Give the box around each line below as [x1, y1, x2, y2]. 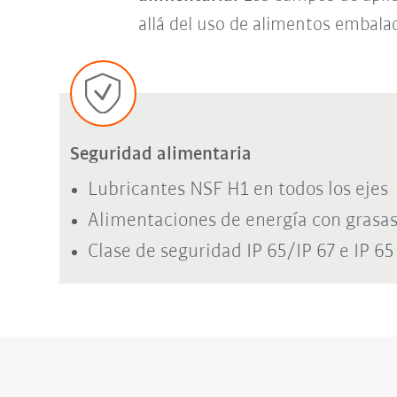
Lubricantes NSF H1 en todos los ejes [87, 179, 388, 200]
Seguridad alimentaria [69, 144, 252, 165]
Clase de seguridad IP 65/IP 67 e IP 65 [87, 241, 393, 262]
